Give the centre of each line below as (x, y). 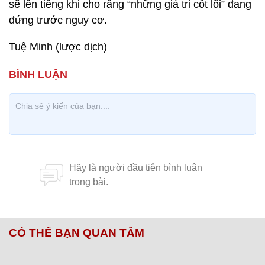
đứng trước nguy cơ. (58, 20)
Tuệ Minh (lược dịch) (58, 47)
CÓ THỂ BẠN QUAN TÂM (77, 233)
